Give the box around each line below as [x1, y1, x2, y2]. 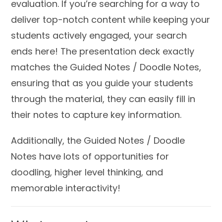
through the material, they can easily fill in [11, 93, 196, 106]
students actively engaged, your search [11, 29, 187, 42]
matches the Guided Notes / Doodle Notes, [11, 61, 202, 74]
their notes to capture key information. [11, 109, 182, 121]
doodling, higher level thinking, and [11, 166, 164, 179]
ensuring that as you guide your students [11, 77, 194, 90]
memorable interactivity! [11, 182, 121, 195]
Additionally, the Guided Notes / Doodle [11, 134, 185, 147]
